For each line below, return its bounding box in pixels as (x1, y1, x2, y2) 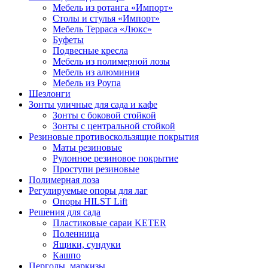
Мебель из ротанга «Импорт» (53, 2, 173, 13)
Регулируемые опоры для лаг (29, 185, 148, 196)
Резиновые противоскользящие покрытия (29, 131, 199, 142)
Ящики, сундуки (53, 239, 121, 249)
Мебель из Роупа (53, 77, 121, 88)
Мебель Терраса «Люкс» (53, 23, 152, 34)
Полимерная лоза (29, 174, 99, 185)
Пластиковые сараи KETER (53, 217, 166, 228)
